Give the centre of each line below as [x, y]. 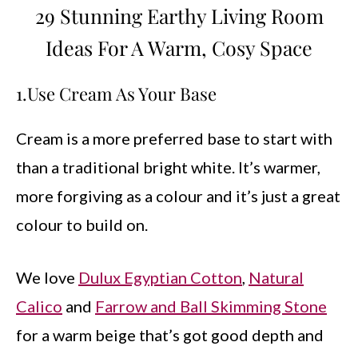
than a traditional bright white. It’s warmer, [168, 167]
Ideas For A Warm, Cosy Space [179, 48]
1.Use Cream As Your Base [116, 93]
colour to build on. [82, 225]
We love [47, 277]
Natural [276, 277]
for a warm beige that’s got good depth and [170, 335]
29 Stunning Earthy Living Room [179, 16]
